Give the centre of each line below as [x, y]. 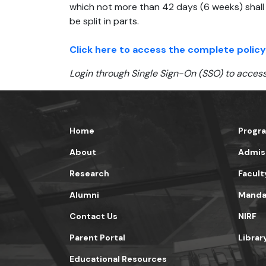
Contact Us [94, 216]
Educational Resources [118, 259]
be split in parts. [104, 21]
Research [89, 173]
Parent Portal [97, 237]
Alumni [84, 195]
